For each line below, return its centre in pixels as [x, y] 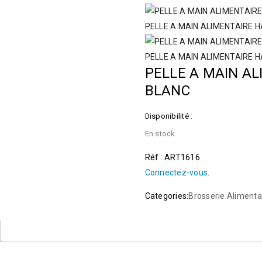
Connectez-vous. [177, 173]
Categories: [167, 196]
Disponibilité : [169, 116]
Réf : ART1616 [172, 157]
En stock [160, 134]
